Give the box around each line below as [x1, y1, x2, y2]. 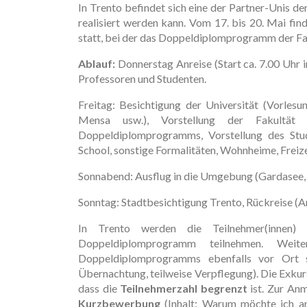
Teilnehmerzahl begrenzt [120, 281, 247, 295]
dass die [78, 281, 121, 295]
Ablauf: [78, 56, 115, 70]
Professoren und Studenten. [78, 71, 206, 85]
